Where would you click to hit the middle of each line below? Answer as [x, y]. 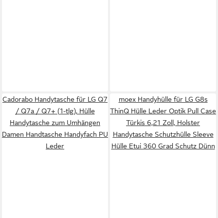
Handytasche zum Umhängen [55, 122]
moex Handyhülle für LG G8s [163, 99]
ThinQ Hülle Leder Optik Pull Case [163, 111]
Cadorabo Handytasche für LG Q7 [55, 99]
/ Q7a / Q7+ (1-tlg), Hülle [55, 111]
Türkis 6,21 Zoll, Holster [163, 122]
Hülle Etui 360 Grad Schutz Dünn [163, 146]
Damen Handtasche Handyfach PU [55, 134]
